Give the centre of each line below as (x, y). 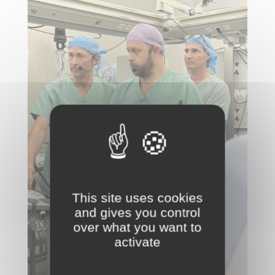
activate (137, 242)
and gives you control (137, 212)
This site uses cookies (137, 198)
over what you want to (137, 227)
